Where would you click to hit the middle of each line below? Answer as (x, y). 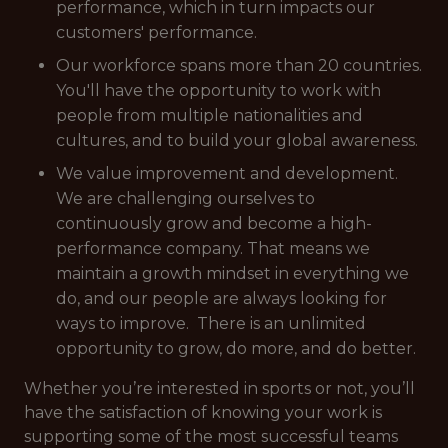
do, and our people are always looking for (221, 298)
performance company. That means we (213, 248)
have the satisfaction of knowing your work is (203, 412)
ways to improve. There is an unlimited (211, 323)
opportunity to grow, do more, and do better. (236, 348)
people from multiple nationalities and (209, 115)
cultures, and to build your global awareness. (237, 140)
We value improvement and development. (227, 173)
